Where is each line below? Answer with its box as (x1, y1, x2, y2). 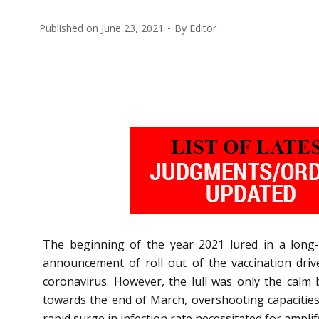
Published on (39, 21, 101, 35)
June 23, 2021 (101, 21, 164, 35)
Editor (189, 21, 216, 35)
